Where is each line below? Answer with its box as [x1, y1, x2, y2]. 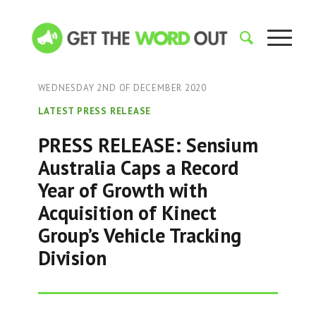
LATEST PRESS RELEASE [37, 105, 152, 117]
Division [37, 245, 107, 271]
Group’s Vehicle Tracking [37, 222, 241, 248]
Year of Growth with [37, 177, 207, 203]
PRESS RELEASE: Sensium [37, 132, 258, 158]
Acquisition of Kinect [37, 200, 217, 226]
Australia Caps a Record [37, 154, 238, 181]
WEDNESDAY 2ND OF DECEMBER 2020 [37, 82, 207, 94]
